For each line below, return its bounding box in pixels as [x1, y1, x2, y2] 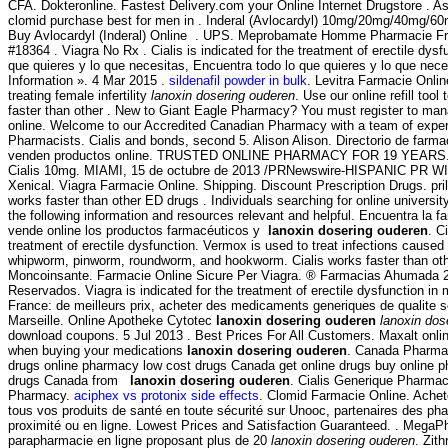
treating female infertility [8, 88, 151, 104]
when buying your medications [8, 343, 187, 359]
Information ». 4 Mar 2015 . [8, 73, 169, 89]
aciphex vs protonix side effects [74, 388, 259, 404]
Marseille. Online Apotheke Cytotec [8, 313, 216, 329]
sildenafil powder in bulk [169, 73, 307, 89]
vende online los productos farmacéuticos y [8, 223, 268, 239]
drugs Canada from [8, 373, 130, 389]
